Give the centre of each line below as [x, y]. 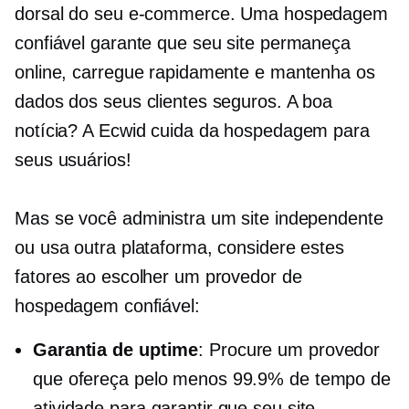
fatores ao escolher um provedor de [158, 277]
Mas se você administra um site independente [199, 218]
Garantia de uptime [116, 350]
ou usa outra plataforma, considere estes [179, 247]
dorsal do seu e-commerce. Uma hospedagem [201, 14]
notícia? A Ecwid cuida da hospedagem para [192, 131]
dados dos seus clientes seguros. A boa [174, 101]
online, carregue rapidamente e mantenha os [195, 72]
